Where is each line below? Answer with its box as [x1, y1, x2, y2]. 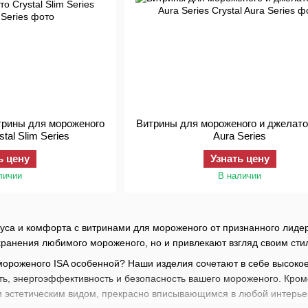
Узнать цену [210, 153, 269, 164]
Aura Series [213, 130, 267, 142]
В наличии [218, 170, 262, 181]
